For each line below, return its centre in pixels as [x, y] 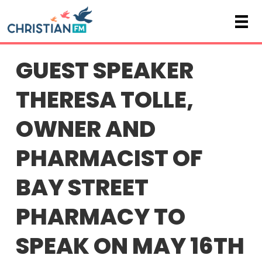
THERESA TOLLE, [104, 100]
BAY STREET [82, 188]
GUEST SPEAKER [104, 71]
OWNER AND [85, 129]
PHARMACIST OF [109, 158]
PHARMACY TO [100, 217]
